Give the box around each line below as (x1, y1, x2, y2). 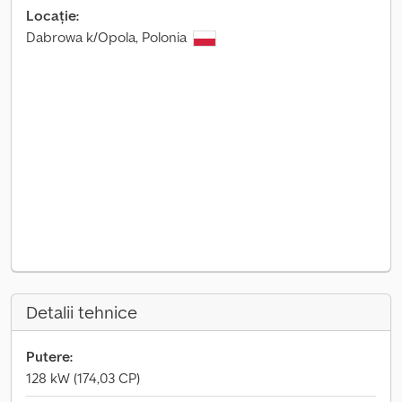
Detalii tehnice (26, 301, 137, 324)
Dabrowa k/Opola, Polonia (26, 28, 190, 46)
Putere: (26, 347, 73, 365)
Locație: (26, 6, 79, 24)
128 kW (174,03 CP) (26, 369, 140, 387)
